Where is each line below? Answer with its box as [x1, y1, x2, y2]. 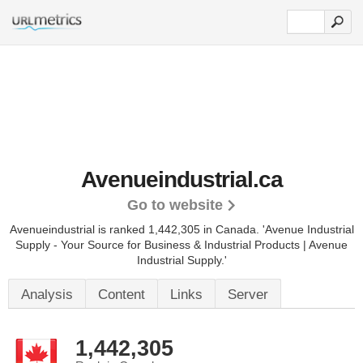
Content [98, 287, 145, 302]
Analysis [21, 287, 73, 302]
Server [228, 287, 268, 302]
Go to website [126, 197, 223, 213]
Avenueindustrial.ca [80, 167, 283, 192]
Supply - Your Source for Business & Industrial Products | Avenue [15, 238, 348, 251]
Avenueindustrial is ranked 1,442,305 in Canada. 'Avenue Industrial [9, 223, 354, 236]
